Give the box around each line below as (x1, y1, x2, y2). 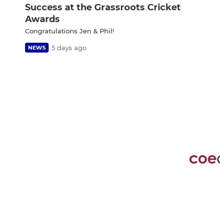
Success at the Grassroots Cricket (25, 1, 181, 13)
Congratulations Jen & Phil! (25, 27, 114, 35)
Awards (25, 13, 60, 25)
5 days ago (52, 43, 86, 52)
